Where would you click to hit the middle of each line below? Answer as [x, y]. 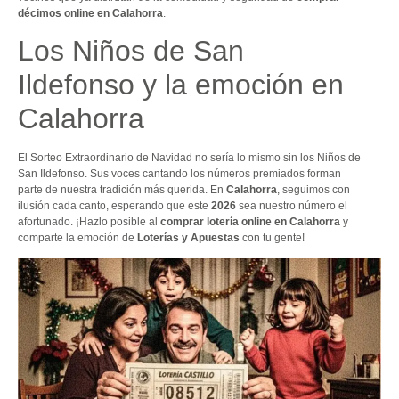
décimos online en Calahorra [90, 13]
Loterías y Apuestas [188, 238]
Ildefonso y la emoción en [181, 85]
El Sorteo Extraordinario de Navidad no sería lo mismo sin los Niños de [189, 158]
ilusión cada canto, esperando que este [114, 206]
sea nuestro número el [292, 206]
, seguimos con [313, 190]
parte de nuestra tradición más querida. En [122, 190]
